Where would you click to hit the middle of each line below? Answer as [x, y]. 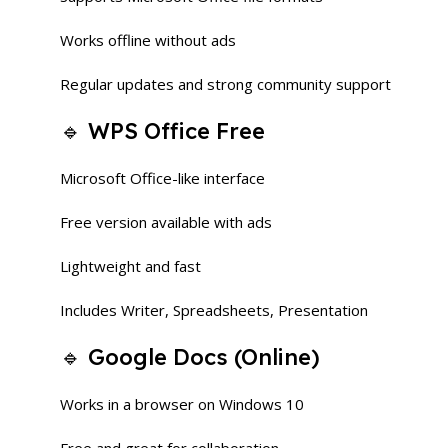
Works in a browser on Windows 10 [182, 404]
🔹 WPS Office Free [162, 131]
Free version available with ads [166, 222]
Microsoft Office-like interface [162, 178]
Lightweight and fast [130, 266]
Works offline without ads [148, 40]
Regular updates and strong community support [225, 84]
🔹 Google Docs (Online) [190, 357]
